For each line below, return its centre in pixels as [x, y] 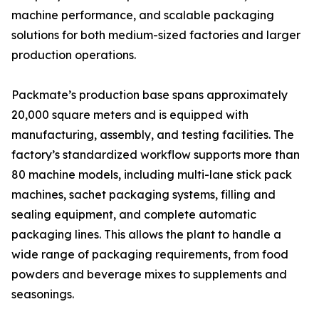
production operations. [74, 55]
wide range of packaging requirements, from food [150, 254]
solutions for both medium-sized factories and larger [156, 35]
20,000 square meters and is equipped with [130, 115]
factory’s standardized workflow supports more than [156, 155]
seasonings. [43, 294]
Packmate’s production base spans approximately [150, 95]
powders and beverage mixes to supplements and [149, 274]
